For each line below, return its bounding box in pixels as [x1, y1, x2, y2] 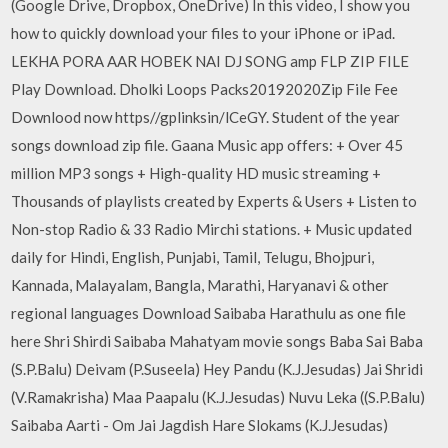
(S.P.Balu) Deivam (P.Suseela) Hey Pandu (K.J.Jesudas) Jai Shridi [11, 359, 424, 378]
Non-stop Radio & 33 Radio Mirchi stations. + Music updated [11, 219, 413, 238]
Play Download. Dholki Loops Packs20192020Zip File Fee [11, 79, 399, 98]
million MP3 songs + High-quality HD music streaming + [11, 163, 382, 182]
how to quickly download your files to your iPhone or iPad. [11, 23, 396, 42]
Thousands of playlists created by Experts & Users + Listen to [11, 191, 418, 210]
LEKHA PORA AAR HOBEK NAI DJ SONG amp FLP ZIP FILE [11, 51, 410, 70]
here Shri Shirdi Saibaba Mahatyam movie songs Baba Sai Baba [11, 331, 424, 350]
